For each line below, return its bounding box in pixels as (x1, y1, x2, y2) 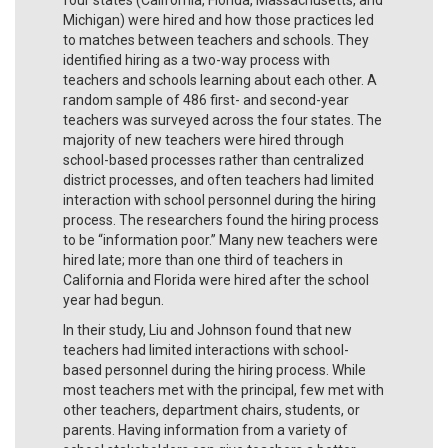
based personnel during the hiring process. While (63, 361, 366, 378)
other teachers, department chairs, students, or (63, 401, 360, 418)
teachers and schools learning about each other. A (63, 71, 377, 88)
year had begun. (63, 291, 164, 308)
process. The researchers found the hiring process (63, 211, 379, 228)
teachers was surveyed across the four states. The (63, 111, 382, 128)
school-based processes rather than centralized (63, 151, 364, 168)
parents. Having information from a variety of (63, 421, 348, 438)
